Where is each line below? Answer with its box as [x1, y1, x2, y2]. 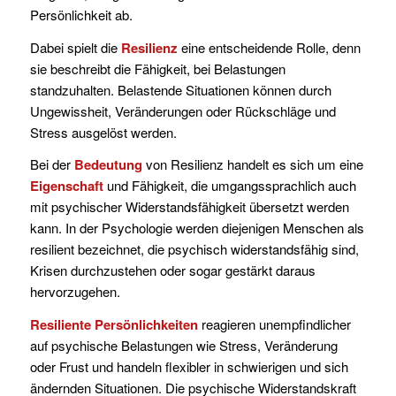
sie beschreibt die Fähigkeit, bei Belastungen [29, 58, 286, 78]
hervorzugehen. [29, 282, 120, 301]
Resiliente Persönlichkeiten [29, 315, 198, 334]
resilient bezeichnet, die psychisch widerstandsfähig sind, [29, 240, 359, 259]
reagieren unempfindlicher [197, 315, 351, 333]
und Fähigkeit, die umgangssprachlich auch [103, 176, 356, 195]
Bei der [29, 155, 74, 174]
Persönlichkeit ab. [29, 4, 133, 24]
